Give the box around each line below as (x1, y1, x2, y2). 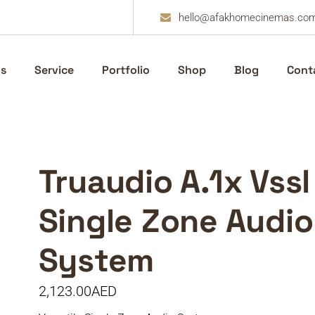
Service (34, 63, 74, 77)
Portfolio (101, 63, 150, 77)
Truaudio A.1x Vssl (38, 161, 311, 202)
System (38, 240, 155, 281)
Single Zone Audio (38, 200, 314, 241)
